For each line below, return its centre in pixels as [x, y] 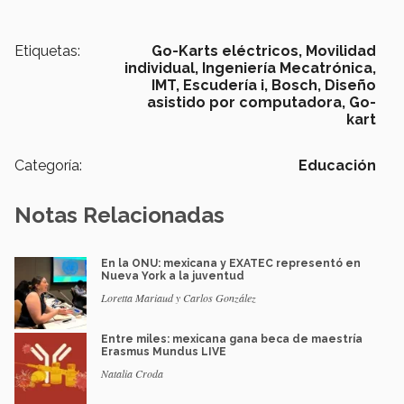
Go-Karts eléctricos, [227, 50]
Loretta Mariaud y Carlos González [179, 297]
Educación [337, 165]
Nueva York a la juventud [173, 275]
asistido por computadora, [246, 102]
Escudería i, [225, 85]
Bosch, [296, 85]
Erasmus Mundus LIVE [164, 351]
